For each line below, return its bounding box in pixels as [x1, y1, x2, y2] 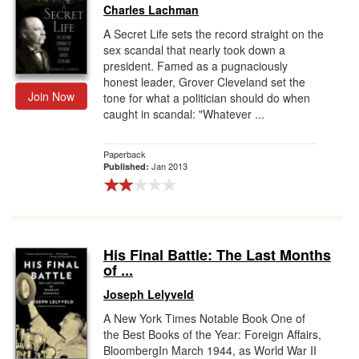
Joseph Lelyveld [103, 286, 194, 302]
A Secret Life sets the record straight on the [103, 26, 324, 42]
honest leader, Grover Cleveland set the [103, 74, 305, 90]
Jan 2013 [151, 159, 188, 172]
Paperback [103, 147, 146, 160]
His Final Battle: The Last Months [103, 244, 331, 265]
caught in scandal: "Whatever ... [103, 106, 264, 122]
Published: [103, 160, 151, 172]
